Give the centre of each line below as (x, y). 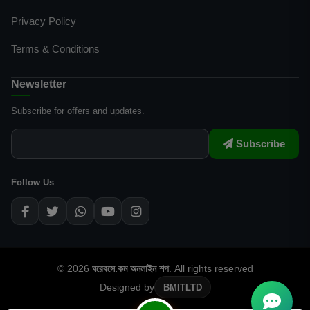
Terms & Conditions (55, 48)
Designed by (127, 287)
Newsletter (39, 84)
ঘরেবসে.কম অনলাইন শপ (130, 269)
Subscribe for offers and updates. (78, 111)
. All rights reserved (211, 269)
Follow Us (33, 183)
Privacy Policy (44, 21)
